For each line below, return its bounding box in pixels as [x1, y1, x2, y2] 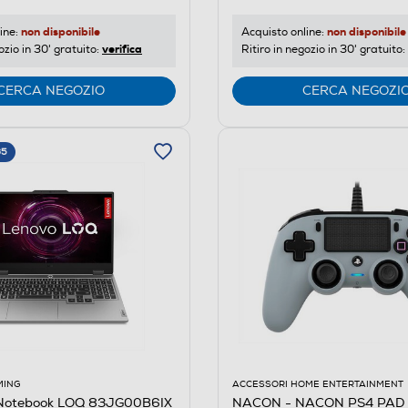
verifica [102, 41, 142, 56]
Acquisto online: [240, 25, 327, 39]
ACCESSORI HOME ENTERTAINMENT [231, 378, 403, 390]
